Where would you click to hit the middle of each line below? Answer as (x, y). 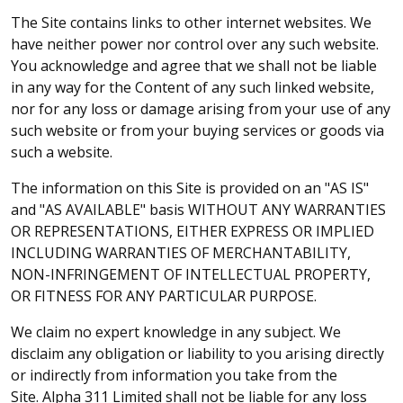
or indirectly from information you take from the (174, 375)
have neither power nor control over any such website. (195, 44)
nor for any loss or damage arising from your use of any (201, 109)
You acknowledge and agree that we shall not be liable (194, 66)
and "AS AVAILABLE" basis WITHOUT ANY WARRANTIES (198, 210)
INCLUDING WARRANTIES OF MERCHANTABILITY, (181, 253)
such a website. (63, 152)
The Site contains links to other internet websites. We (191, 22)
